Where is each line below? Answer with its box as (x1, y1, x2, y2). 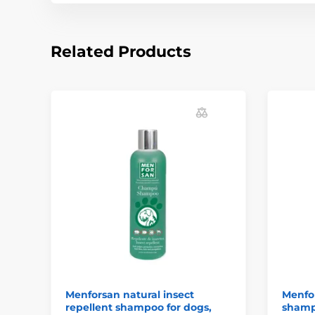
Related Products (51, 42, 191, 62)
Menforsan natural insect (65, 288, 194, 301)
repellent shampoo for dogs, (65, 300, 212, 314)
